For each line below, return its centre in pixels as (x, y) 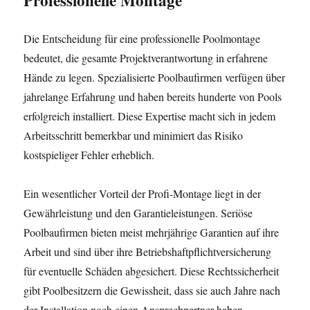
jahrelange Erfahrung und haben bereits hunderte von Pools (153, 97)
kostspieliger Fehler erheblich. (89, 155)
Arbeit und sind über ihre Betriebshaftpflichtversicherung (148, 252)
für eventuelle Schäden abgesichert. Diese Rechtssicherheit (152, 271)
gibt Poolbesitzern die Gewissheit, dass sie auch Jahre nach (152, 290)
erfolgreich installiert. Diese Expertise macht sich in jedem (150, 116)
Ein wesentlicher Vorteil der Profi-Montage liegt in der (143, 193)
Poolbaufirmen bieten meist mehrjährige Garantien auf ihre (152, 232)
